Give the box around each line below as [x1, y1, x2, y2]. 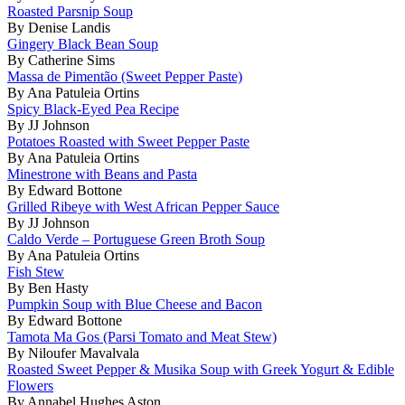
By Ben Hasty [7, 279, 89, 296]
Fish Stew [7, 263, 64, 279]
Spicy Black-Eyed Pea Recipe [7, 100, 179, 117]
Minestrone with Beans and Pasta [7, 165, 197, 182]
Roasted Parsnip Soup [7, 3, 133, 19]
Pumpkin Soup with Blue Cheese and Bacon [7, 296, 262, 312]
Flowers [7, 377, 53, 393]
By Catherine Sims [7, 52, 115, 68]
